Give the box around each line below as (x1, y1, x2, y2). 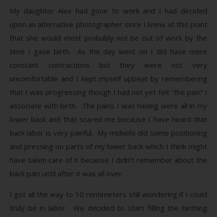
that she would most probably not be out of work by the (10, 32, 207, 43)
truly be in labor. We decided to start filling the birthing (10, 202, 207, 213)
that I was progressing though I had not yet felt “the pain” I (10, 87, 207, 97)
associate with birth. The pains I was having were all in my (10, 100, 207, 110)
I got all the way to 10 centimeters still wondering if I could (10, 189, 207, 199)
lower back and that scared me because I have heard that (10, 114, 207, 124)
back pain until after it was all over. (10, 168, 124, 178)
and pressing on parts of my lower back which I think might (10, 141, 207, 151)
